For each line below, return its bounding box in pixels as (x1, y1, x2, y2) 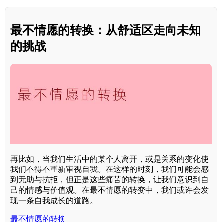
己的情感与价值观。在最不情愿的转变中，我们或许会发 (10, 185, 209, 194)
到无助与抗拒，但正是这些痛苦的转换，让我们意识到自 (10, 175, 209, 184)
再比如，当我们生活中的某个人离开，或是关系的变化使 (10, 154, 209, 163)
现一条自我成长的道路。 (10, 196, 98, 205)
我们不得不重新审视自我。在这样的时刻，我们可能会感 (10, 165, 209, 173)
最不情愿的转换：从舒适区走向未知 (10, 23, 201, 37)
